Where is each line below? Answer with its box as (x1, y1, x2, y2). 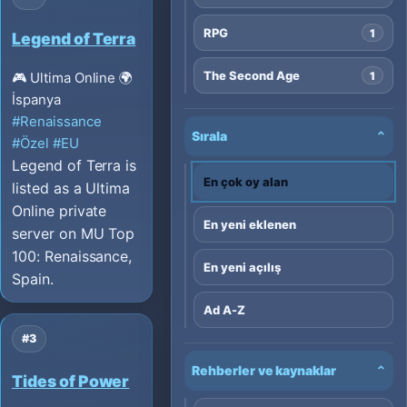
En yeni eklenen (203, 216, 296, 232)
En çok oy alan (203, 174, 288, 189)
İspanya (12, 91, 61, 109)
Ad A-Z (203, 302, 246, 317)
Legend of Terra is (12, 156, 137, 175)
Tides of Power (12, 371, 130, 391)
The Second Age (203, 67, 300, 83)
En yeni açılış (203, 259, 281, 274)
